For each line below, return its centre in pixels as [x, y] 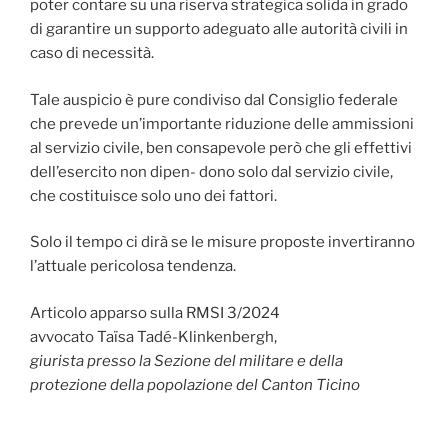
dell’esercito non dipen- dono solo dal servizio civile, [211, 171]
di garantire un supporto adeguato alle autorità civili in [219, 29]
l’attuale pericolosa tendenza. [133, 266]
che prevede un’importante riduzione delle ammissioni [222, 123]
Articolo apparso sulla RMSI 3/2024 [155, 312]
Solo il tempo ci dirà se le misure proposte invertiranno [222, 242]
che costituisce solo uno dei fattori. [153, 195]
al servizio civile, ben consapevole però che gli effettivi [221, 147]
